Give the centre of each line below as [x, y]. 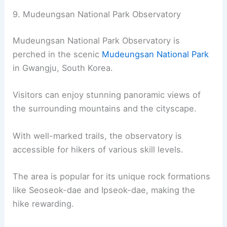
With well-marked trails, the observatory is [98, 136]
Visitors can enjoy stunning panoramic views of [107, 95]
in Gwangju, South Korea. [63, 68]
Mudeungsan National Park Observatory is [97, 41]
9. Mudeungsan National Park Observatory [97, 14]
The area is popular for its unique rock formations [112, 176]
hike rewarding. [44, 203]
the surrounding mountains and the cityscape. [105, 109]
